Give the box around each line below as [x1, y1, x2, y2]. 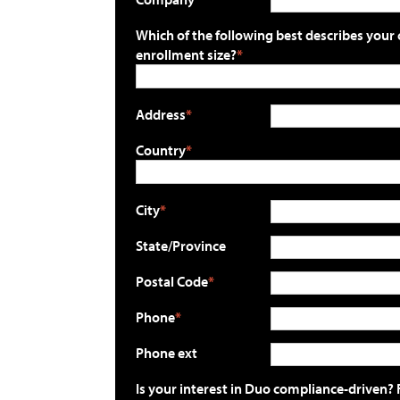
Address [135, 104, 186, 123]
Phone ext [135, 343, 197, 362]
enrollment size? [135, 45, 237, 63]
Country [135, 140, 186, 159]
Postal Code [135, 271, 208, 290]
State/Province [135, 236, 226, 254]
